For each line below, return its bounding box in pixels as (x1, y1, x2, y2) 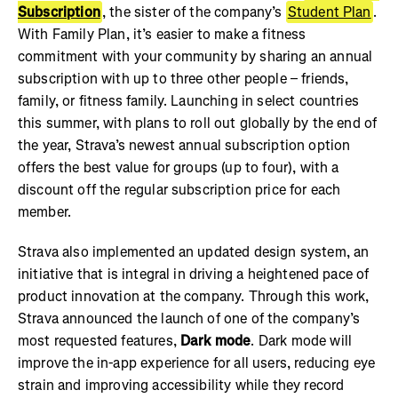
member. (18, 202, 76, 221)
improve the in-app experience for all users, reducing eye (18, 353, 376, 372)
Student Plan (287, 2, 371, 21)
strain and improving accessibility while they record (18, 375, 345, 394)
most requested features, (18, 330, 181, 350)
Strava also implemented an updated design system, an (18, 242, 370, 261)
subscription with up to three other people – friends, (18, 68, 349, 88)
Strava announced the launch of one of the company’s (18, 308, 361, 328)
